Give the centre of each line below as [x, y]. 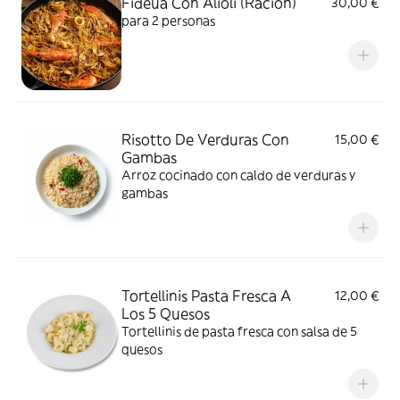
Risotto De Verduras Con [205, 139]
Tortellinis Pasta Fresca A [206, 296]
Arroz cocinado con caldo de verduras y [238, 175]
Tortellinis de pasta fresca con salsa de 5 [239, 331]
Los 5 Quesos [166, 313]
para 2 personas [168, 21]
